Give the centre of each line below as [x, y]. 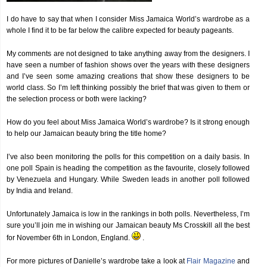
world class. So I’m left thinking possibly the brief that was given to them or [128, 88]
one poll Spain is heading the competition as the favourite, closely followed [128, 168]
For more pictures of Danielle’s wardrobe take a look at [97, 261]
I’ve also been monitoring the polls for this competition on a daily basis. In [128, 157]
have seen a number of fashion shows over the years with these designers [128, 65]
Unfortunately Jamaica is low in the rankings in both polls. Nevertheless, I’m [128, 214]
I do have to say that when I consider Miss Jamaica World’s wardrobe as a [128, 19]
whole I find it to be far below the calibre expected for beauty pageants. [120, 30]
